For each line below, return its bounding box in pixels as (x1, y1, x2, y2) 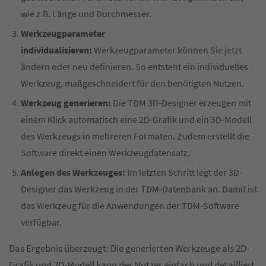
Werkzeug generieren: (21, 96, 111, 109)
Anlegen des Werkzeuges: (21, 166, 125, 178)
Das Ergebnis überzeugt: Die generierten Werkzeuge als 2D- (9, 241, 249, 255)
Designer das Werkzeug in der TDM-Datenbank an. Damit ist (21, 182, 257, 195)
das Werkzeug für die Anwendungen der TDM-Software (21, 199, 239, 211)
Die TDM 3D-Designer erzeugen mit (111, 96, 251, 109)
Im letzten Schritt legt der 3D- (125, 166, 242, 178)
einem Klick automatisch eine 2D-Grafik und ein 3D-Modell (21, 113, 252, 125)
